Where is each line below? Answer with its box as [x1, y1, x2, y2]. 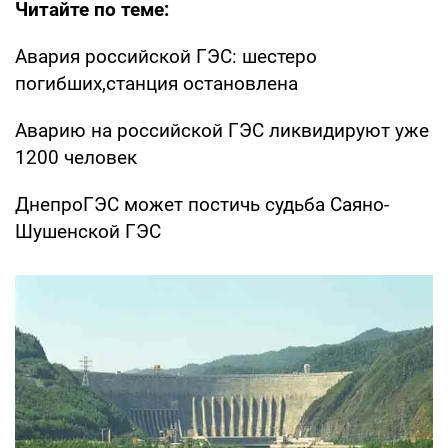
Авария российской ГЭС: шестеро [15, 44, 317, 68]
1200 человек [15, 145, 137, 169]
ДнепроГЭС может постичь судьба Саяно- [15, 192, 389, 216]
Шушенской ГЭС [15, 219, 161, 243]
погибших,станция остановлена [15, 71, 298, 95]
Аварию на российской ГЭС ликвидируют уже [15, 118, 429, 142]
